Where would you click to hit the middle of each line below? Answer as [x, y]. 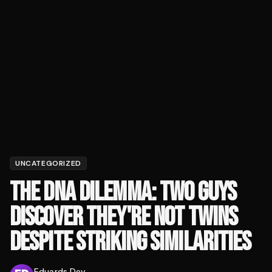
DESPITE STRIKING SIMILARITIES [131, 242]
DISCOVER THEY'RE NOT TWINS [124, 217]
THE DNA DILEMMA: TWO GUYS [123, 192]
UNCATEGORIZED [48, 164]
